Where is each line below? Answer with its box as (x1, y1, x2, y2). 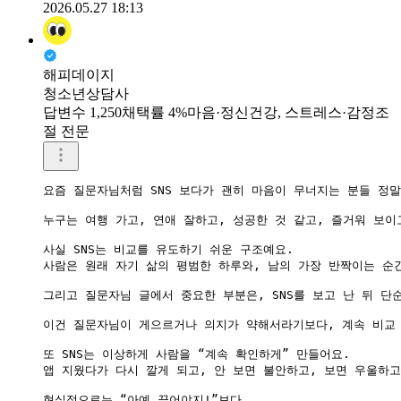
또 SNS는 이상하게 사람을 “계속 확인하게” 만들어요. (43, 346, 350, 361)
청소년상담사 (43, 85, 129, 101)
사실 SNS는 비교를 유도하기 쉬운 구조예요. (43, 242, 294, 256)
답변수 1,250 (43, 104, 122, 120)
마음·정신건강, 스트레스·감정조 (187, 104, 389, 120)
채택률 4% (122, 104, 187, 120)
